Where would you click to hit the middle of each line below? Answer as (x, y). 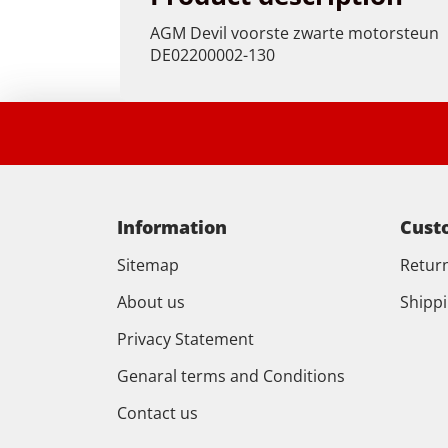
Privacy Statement (185, 339)
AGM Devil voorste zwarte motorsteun (294, 33)
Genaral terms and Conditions (230, 376)
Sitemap (147, 265)
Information (171, 227)
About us (150, 302)
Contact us (157, 413)
